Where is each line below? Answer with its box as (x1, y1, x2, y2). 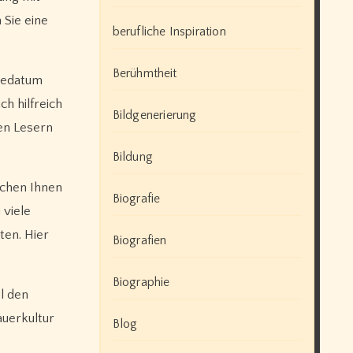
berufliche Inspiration (112, 24, 226, 39)
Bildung (112, 149, 153, 164)
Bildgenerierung (112, 107, 197, 122)
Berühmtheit (112, 65, 177, 80)
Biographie (112, 274, 170, 289)
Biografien (112, 232, 167, 247)
